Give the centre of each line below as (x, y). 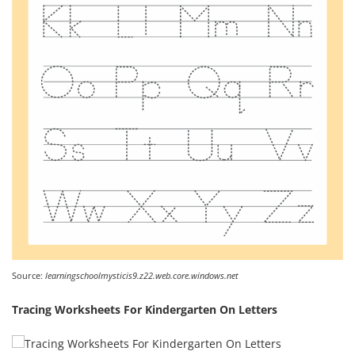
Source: (29, 276)
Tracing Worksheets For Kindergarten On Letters (145, 310)
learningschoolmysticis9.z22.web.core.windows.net (142, 276)
